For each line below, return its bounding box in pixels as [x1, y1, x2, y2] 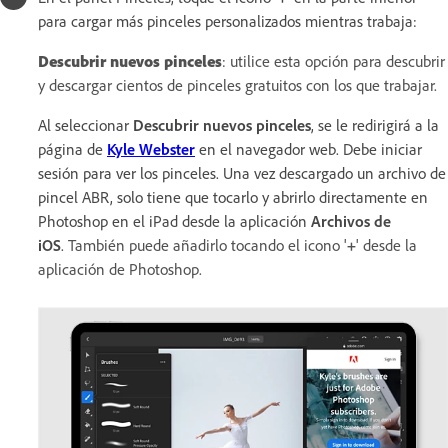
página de [38, 138, 107, 159]
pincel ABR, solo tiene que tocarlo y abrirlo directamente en [38, 186, 428, 207]
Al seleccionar [38, 114, 133, 135]
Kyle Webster [107, 138, 195, 159]
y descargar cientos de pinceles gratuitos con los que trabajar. [38, 74, 437, 95]
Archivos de [311, 210, 391, 231]
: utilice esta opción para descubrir [222, 50, 445, 71]
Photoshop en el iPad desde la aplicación [38, 210, 311, 231]
